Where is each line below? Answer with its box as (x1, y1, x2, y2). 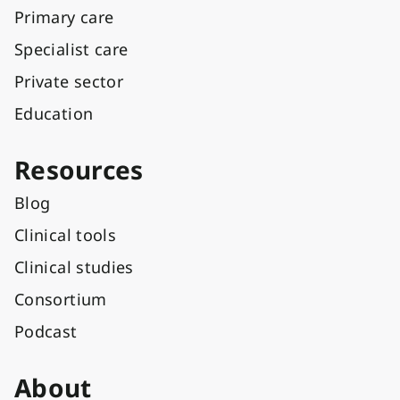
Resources (14, 153, 144, 187)
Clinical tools (14, 224, 117, 246)
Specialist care (14, 38, 129, 61)
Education (14, 103, 94, 125)
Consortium (14, 288, 107, 311)
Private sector (14, 71, 124, 93)
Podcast (14, 321, 78, 343)
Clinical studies (14, 256, 134, 279)
